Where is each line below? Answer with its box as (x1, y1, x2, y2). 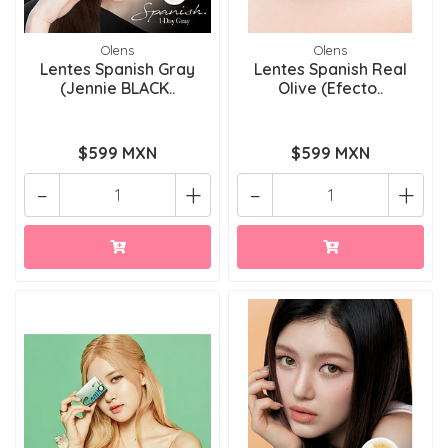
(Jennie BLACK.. (60, 78, 175, 98)
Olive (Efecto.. (278, 78, 383, 98)
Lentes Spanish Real (254, 59, 407, 79)
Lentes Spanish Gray (40, 59, 195, 79)
